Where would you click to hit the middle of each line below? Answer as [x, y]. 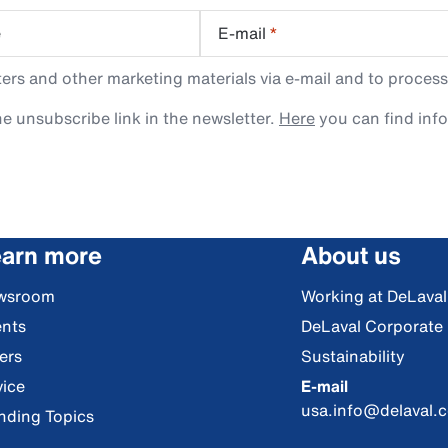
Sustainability [353, 356]
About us [351, 255]
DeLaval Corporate [372, 326]
